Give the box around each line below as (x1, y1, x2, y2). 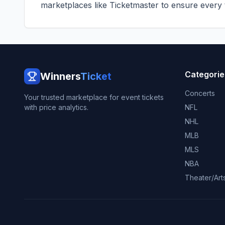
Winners (40, 70, 80, 82)
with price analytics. (24, 103, 88, 111)
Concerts (185, 89, 215, 97)
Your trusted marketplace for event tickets (24, 93, 164, 101)
